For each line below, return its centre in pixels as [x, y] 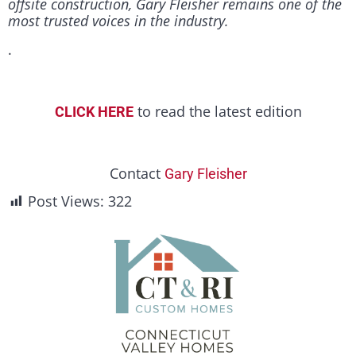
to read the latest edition [217, 111]
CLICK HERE [94, 111]
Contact [137, 173]
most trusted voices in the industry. [118, 21]
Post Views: [66, 201]
